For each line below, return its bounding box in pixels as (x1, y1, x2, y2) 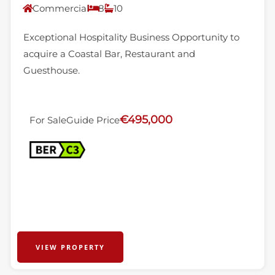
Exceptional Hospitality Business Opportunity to (23, 31, 239, 43)
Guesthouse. (23, 64, 80, 76)
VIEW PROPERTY (35, 242, 105, 252)
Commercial (32, 2, 89, 14)
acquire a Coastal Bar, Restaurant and (23, 48, 195, 60)
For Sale (29, 114, 66, 126)
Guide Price (66, 114, 120, 126)
